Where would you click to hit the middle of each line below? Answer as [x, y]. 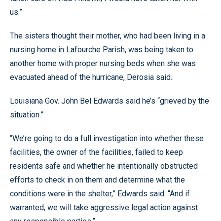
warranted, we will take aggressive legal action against [104, 207]
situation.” [27, 114]
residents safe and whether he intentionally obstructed [104, 166]
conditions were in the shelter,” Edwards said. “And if [100, 193]
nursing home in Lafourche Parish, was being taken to [102, 49]
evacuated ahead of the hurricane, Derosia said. [91, 77]
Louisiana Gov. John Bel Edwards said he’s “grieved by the [110, 101]
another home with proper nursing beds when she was [103, 63]
